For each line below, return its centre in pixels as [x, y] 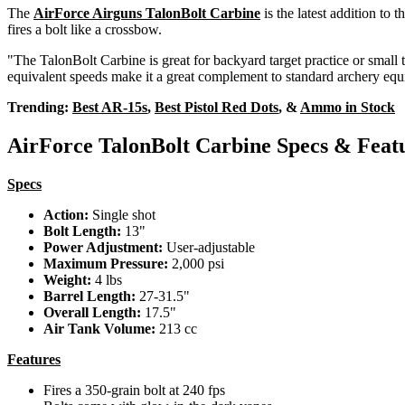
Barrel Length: [89, 296]
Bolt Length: [84, 231]
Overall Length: [92, 312]
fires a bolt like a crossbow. [85, 29]
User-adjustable [209, 247]
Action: [66, 214]
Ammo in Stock [348, 107]
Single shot [122, 214]
